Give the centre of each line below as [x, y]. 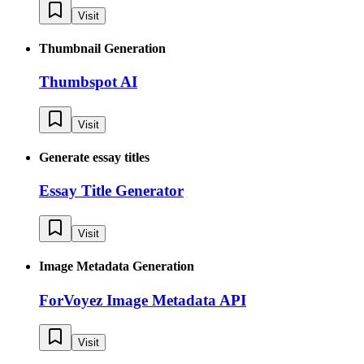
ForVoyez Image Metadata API [143, 300]
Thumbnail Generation [102, 48]
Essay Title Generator [111, 191]
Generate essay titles [94, 158]
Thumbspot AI [88, 82]
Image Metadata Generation [117, 266]
